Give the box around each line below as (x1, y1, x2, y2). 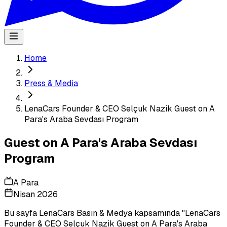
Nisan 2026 (13, 188, 58, 200)
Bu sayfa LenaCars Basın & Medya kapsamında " (4, 207, 185, 218)
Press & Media (24, 78, 78, 89)
